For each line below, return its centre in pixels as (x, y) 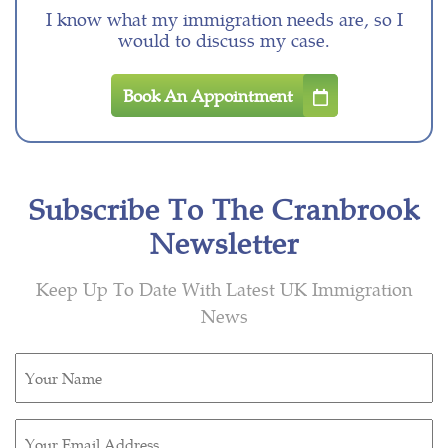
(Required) (48, 388)
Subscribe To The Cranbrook (224, 207)
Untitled (43, 363)
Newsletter (224, 241)
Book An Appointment (207, 94)
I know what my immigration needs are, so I (224, 19)
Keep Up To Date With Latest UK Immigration (224, 288)
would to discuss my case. (224, 40)
